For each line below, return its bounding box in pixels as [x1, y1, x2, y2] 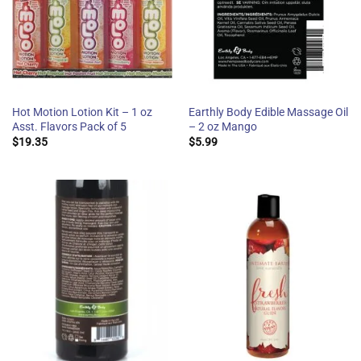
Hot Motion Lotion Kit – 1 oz [11, 105, 152, 118]
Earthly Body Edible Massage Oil [188, 105, 348, 118]
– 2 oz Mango [188, 119, 257, 133]
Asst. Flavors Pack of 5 [11, 119, 127, 133]
